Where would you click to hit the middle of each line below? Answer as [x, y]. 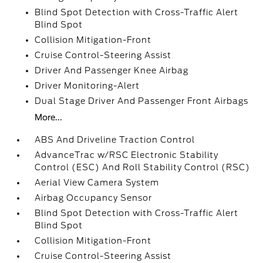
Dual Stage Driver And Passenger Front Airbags [142, 101]
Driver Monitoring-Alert [87, 86]
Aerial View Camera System [97, 183]
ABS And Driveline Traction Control [115, 140]
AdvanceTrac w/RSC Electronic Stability [127, 155]
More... [49, 117]
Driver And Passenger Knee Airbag [112, 70]
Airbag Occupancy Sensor [94, 198]
